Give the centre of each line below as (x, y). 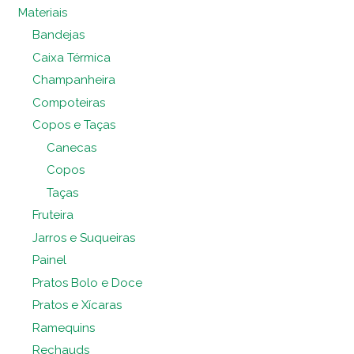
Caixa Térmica (71, 57)
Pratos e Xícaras (77, 305)
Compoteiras (68, 102)
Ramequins (63, 328)
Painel (49, 260)
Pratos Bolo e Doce (87, 282)
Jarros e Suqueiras (83, 237)
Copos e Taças (73, 125)
